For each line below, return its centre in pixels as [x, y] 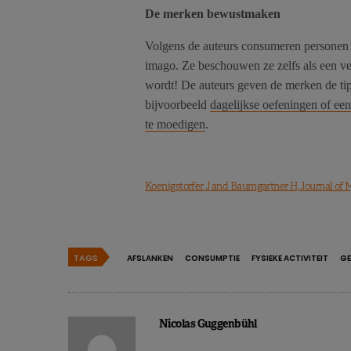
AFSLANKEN [150, 259]
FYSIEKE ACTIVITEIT [290, 259]
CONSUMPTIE [212, 259]
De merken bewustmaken [213, 14]
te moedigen [175, 125]
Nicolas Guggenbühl [208, 324]
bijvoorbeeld [177, 105]
